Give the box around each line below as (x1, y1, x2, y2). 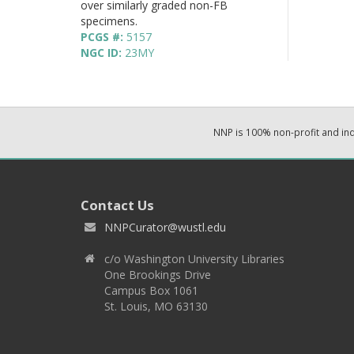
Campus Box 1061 (104, 282, 198, 298)
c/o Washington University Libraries (104, 250, 284, 266)
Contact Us (81, 195, 154, 214)
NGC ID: (81, 44, 125, 60)
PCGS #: (81, 28, 126, 44)
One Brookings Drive (104, 266, 211, 282)
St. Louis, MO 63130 (104, 298, 208, 314)
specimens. (81, 13, 137, 28)
